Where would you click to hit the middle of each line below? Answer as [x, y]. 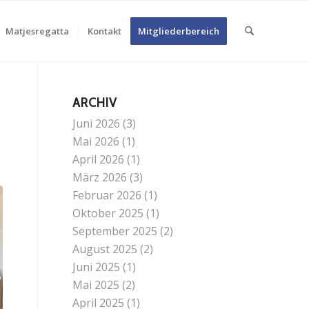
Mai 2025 [96, 285]
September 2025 [115, 231]
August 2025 [105, 249]
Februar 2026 [107, 195]
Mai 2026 [96, 141]
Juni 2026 [97, 123]
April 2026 [99, 159]
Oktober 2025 [108, 213]
